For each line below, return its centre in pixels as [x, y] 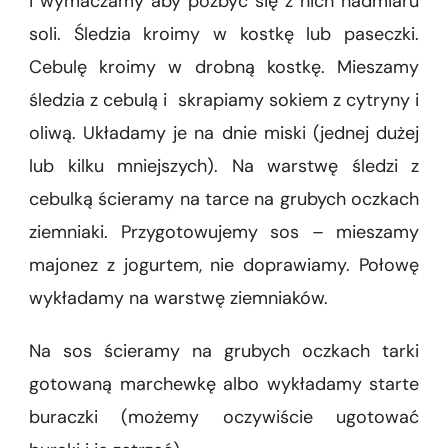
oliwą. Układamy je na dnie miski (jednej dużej [224, 132]
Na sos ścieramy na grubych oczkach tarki [224, 350]
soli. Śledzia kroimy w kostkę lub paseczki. [224, 33]
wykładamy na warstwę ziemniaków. [178, 297]
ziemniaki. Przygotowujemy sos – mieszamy [224, 231]
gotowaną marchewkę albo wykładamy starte [224, 383]
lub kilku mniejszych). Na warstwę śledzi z [224, 165]
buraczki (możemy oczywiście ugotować [224, 416]
